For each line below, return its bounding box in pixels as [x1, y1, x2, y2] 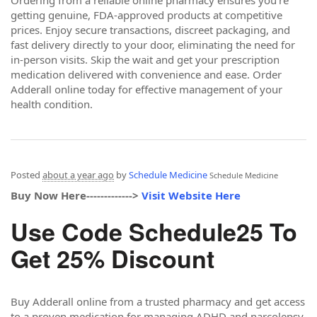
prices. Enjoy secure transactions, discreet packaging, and [11, 22, 290, 37]
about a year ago [42, 168, 114, 181]
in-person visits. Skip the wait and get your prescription [11, 52, 279, 67]
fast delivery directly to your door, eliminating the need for [11, 37, 295, 52]
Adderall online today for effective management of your [11, 81, 282, 96]
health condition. [11, 96, 93, 111]
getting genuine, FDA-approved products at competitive [11, 7, 282, 22]
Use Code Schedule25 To [11, 214, 297, 248]
